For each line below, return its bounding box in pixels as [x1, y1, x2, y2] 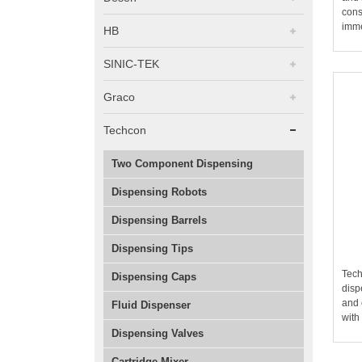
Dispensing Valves [112, 327, 204, 340]
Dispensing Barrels [112, 214, 207, 227]
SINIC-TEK [103, 57, 159, 71]
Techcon [103, 124, 146, 137]
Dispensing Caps [112, 271, 196, 284]
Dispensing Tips [112, 242, 193, 255]
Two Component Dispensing [112, 158, 253, 170]
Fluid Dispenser [112, 299, 191, 312]
